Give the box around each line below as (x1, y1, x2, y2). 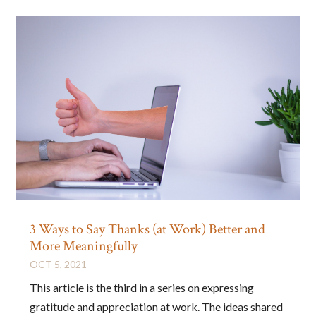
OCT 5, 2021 (30, 257, 87, 270)
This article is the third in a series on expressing (30, 280, 255, 294)
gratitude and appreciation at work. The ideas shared (30, 299, 284, 313)
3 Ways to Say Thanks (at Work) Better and (30, 219, 266, 238)
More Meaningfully (30, 236, 138, 255)
